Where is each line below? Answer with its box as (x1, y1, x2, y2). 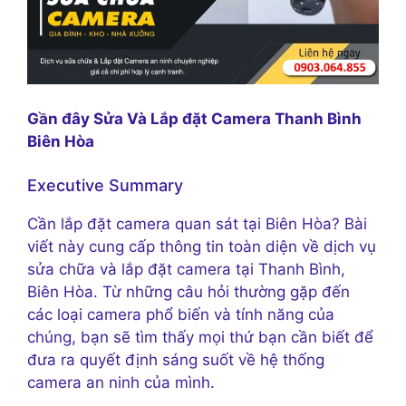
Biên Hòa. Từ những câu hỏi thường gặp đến (27, 283, 350, 302)
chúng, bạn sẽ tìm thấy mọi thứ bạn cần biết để (27, 328, 373, 347)
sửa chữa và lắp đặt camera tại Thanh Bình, (27, 260, 345, 279)
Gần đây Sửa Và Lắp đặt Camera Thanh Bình (27, 109, 362, 128)
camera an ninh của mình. (27, 373, 215, 392)
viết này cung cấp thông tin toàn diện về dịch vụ (27, 237, 376, 256)
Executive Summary (27, 176, 183, 196)
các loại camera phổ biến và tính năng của (27, 305, 334, 324)
